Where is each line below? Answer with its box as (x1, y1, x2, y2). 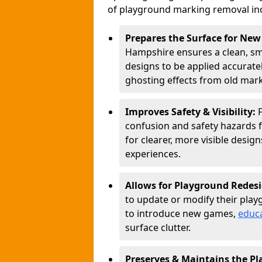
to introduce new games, (125, 207, 238, 220)
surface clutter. (125, 221, 191, 234)
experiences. (125, 147, 181, 160)
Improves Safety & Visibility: (125, 105, 258, 118)
